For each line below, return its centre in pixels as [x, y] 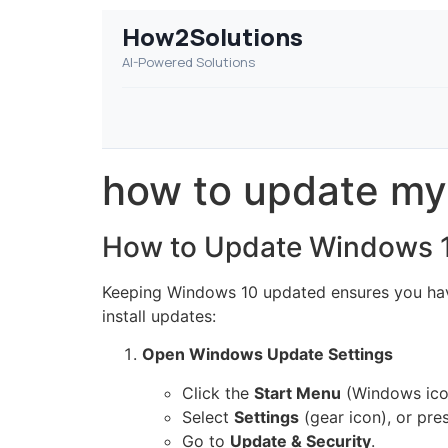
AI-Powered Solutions [188, 62]
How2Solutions [212, 36]
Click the [218, 392]
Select [208, 416]
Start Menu [297, 392]
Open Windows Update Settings [267, 354]
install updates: [159, 316]
